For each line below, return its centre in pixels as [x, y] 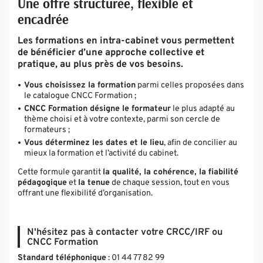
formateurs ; [47, 130]
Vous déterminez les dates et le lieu [94, 143]
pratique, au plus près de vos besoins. [101, 64]
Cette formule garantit [60, 172]
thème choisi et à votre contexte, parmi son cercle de [122, 119]
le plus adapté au [203, 109]
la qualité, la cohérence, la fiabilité [171, 172]
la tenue [94, 183]
